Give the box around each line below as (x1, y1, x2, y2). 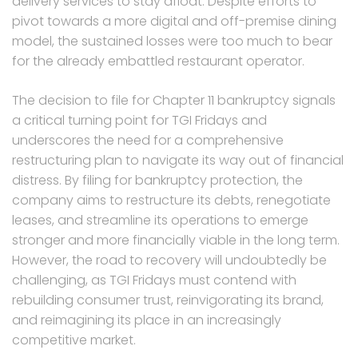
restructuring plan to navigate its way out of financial (12, 151, 344, 170)
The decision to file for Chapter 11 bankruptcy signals (12, 91, 336, 110)
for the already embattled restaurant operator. (12, 52, 304, 71)
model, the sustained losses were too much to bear (12, 32, 332, 51)
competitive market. (12, 331, 136, 350)
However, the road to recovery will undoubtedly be (12, 251, 327, 270)
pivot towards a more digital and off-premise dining (12, 12, 336, 31)
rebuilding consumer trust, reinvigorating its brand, (12, 291, 324, 310)
